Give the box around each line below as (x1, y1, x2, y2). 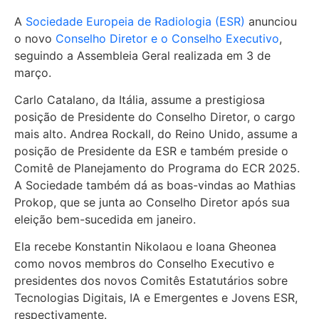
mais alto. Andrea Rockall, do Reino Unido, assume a (14, 126, 298, 141)
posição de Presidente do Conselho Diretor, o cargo (14, 109, 296, 124)
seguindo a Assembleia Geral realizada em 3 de (14, 48, 271, 63)
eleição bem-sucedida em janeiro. (14, 211, 196, 226)
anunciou (245, 14, 297, 28)
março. (14, 65, 51, 80)
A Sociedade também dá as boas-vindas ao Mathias (14, 177, 296, 192)
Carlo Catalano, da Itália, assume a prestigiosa (14, 92, 265, 107)
